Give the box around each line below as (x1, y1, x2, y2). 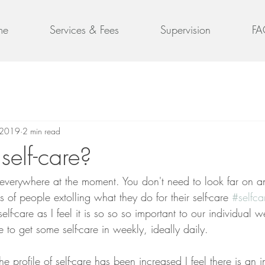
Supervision (160, 22, 211, 37)
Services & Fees (50, 22, 119, 37)
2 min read (22, 125, 60, 137)
